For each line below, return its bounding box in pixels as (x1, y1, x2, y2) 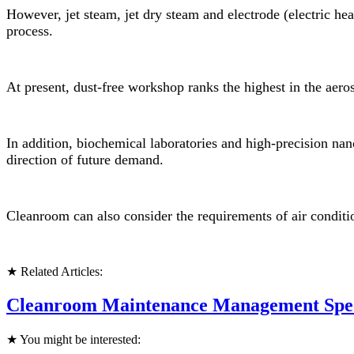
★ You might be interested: (6, 332, 141, 346)
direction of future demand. (6, 152, 164, 168)
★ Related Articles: (6, 265, 103, 279)
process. (6, 23, 53, 40)
